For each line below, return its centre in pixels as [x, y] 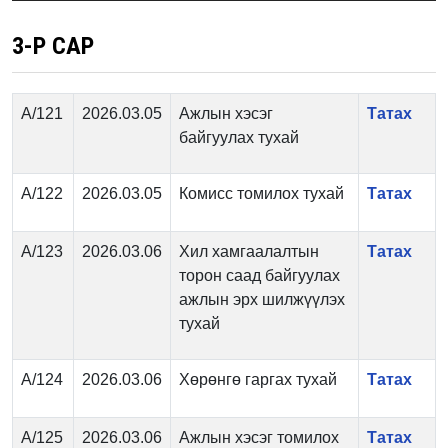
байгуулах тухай [239, 137]
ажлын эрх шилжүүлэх [262, 299]
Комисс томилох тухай [261, 193]
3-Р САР [53, 46]
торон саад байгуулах [259, 275]
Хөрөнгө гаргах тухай [258, 379]
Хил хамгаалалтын [249, 251]
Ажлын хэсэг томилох [259, 437]
